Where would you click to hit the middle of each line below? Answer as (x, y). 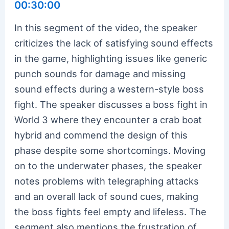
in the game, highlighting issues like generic (111, 58)
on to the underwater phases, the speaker (108, 165)
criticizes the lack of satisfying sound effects (114, 43)
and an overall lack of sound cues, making (107, 196)
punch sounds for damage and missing (100, 73)
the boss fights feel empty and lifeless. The (111, 211)
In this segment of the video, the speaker (106, 27)
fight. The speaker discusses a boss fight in (111, 104)
